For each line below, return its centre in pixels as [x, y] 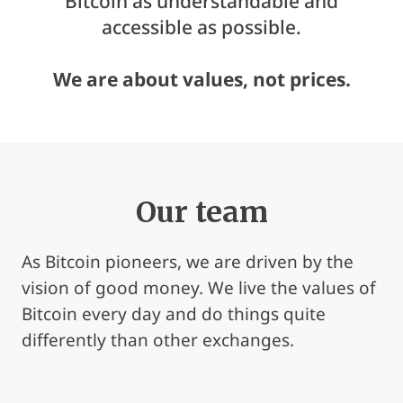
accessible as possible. [201, 27]
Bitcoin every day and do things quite [174, 314]
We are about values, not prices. [201, 79]
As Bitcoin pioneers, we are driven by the [188, 262]
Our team [201, 212]
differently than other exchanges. [158, 340]
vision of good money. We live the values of [199, 288]
